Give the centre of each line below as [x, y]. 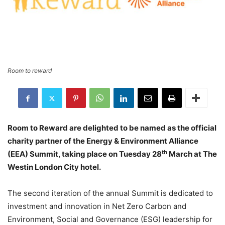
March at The [192, 154]
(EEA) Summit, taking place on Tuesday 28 [85, 154]
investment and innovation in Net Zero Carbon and [97, 206]
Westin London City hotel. [54, 167]
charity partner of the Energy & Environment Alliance [103, 141]
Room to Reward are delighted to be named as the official [112, 128]
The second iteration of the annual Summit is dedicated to [110, 193]
